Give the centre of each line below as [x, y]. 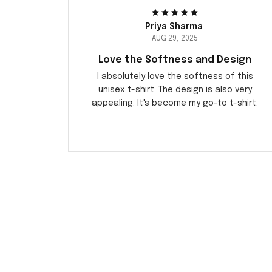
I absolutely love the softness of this [175, 77]
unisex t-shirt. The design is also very [175, 90]
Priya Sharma [174, 27]
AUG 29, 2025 [175, 39]
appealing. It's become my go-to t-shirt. [175, 104]
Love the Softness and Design [175, 60]
